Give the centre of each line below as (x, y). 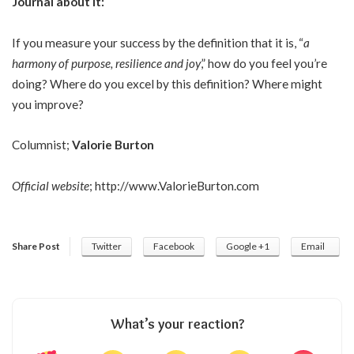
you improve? (48, 104)
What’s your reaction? (177, 324)
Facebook (174, 247)
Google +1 (248, 247)
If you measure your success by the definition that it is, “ (158, 42)
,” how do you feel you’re (264, 63)
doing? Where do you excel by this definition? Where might (167, 83)
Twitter (107, 247)
